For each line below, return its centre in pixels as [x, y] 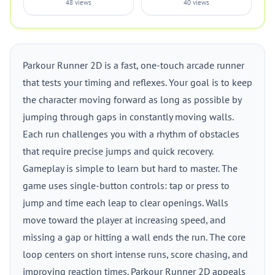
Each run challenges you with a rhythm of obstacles [131, 134]
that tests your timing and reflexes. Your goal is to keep [137, 82]
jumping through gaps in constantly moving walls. [128, 117]
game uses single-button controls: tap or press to [126, 185]
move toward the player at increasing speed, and [124, 220]
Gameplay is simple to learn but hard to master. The [130, 168]
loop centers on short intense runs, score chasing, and [135, 254]
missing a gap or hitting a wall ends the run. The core [134, 237]
